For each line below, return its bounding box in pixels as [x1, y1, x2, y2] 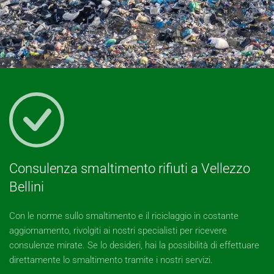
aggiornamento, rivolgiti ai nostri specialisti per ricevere [9, 225, 227, 236]
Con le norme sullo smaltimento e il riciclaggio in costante [9, 210, 239, 221]
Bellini [9, 179, 44, 194]
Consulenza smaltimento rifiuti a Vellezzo [9, 161, 250, 176]
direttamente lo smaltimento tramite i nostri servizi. [9, 254, 213, 265]
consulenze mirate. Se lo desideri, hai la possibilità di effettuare [9, 240, 259, 251]
